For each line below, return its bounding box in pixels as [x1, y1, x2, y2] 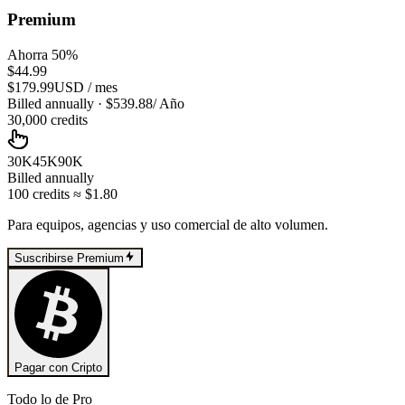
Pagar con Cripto [14, 361, 102, 375]
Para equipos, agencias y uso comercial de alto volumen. [7, 216, 328, 232]
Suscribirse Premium [14, 251, 124, 266]
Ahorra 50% [7, 46, 78, 62]
